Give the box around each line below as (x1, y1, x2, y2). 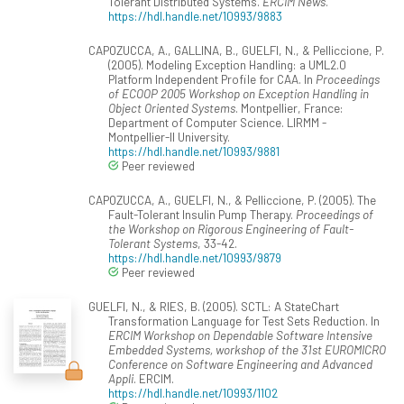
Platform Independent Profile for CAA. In (108, 71, 316, 87)
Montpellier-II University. (108, 129, 230, 145)
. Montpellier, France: (235, 100, 344, 116)
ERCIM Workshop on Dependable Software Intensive (108, 327, 372, 344)
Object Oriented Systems (108, 100, 235, 116)
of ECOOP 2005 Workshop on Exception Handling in (108, 86, 369, 102)
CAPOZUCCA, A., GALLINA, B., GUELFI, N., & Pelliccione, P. (87, 42, 384, 59)
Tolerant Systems (108, 235, 197, 252)
